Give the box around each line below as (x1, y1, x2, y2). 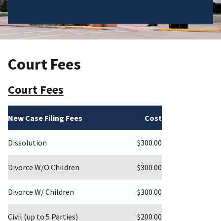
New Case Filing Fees (8, 113, 82, 123)
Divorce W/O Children (8, 162, 79, 173)
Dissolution (8, 138, 47, 148)
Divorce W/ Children (8, 187, 74, 197)
